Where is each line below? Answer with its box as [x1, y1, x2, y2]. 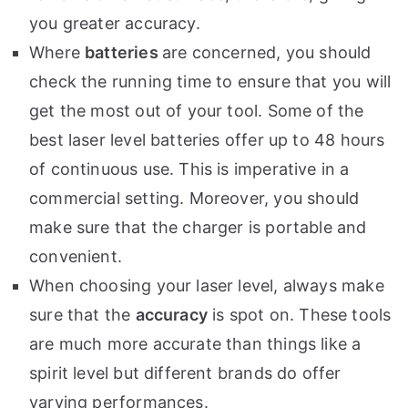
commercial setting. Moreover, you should [29, 189, 360, 209]
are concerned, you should [161, 43, 372, 63]
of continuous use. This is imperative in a [29, 159, 350, 179]
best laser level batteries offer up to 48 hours [29, 130, 385, 150]
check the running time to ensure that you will [29, 72, 392, 92]
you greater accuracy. [29, 14, 200, 34]
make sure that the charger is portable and [29, 218, 367, 238]
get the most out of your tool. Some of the [29, 101, 364, 121]
